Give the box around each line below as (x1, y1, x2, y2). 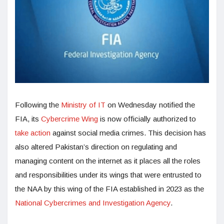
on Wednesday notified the (105, 100, 195, 109)
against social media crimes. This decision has (50, 128, 206, 137)
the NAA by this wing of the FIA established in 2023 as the (15, 184, 204, 193)
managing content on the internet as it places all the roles (15, 156, 200, 165)
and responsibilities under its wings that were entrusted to (15, 170, 201, 179)
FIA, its (15, 114, 41, 123)
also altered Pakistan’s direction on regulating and (15, 142, 177, 151)
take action (15, 128, 50, 137)
